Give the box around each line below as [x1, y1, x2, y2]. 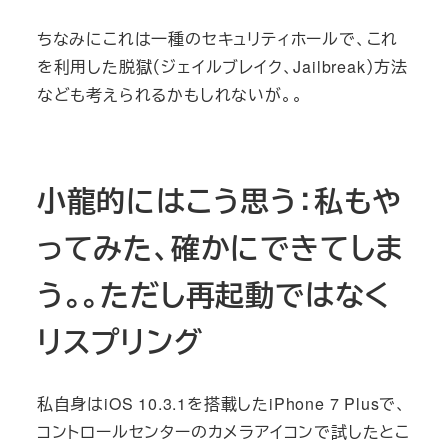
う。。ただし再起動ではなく [36, 273, 391, 316]
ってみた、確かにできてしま [36, 226, 405, 269]
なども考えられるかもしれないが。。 [36, 83, 304, 107]
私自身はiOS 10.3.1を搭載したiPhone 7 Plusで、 [36, 391, 407, 415]
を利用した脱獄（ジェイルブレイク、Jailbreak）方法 [36, 55, 408, 79]
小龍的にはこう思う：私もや [36, 179, 403, 222]
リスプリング [36, 320, 203, 363]
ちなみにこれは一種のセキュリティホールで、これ [36, 27, 399, 51]
